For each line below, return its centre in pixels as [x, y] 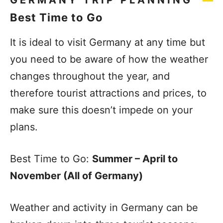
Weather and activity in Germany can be [104, 208]
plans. [24, 127]
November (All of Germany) [76, 176]
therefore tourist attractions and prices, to [108, 93]
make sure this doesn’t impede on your [101, 110]
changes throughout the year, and [90, 76]
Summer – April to [135, 159]
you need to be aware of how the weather [109, 59]
